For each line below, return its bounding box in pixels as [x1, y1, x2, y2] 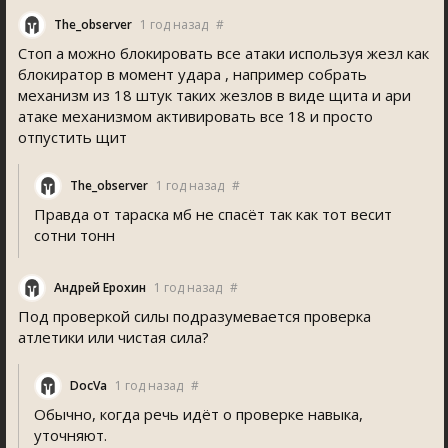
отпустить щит [18, 127, 127, 147]
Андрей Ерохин [54, 279, 146, 296]
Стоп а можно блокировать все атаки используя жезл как [18, 43, 429, 63]
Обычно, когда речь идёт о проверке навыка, [34, 404, 363, 424]
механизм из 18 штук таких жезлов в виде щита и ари [18, 85, 411, 105]
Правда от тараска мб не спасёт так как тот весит [34, 204, 392, 224]
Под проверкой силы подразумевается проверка [18, 306, 371, 326]
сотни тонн [34, 225, 115, 245]
